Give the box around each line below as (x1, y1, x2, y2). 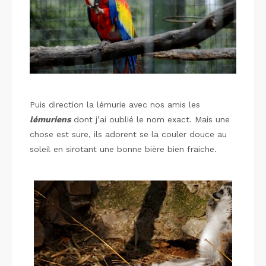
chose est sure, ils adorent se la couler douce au (30, 129, 227, 140)
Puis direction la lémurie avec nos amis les (30, 100, 200, 110)
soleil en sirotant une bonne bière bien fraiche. (30, 144, 217, 154)
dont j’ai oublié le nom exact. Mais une (71, 115, 230, 125)
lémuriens (30, 115, 71, 125)
